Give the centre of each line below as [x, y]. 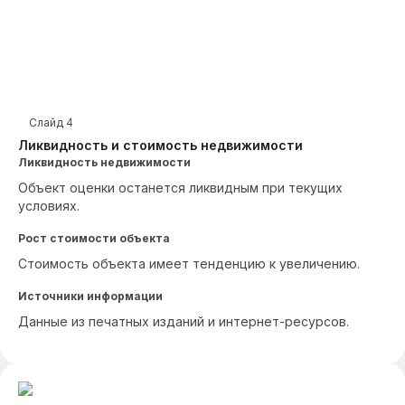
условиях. [49, 206]
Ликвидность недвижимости [104, 162]
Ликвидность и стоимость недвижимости [160, 145]
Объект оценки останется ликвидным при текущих [180, 188]
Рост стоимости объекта [94, 238]
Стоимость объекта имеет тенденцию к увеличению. [189, 264]
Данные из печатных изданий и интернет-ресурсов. [184, 321]
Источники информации [90, 296]
